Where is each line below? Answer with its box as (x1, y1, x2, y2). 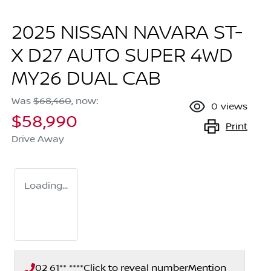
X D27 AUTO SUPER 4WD (11, 45, 233, 68)
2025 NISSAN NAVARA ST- (11, 22, 243, 45)
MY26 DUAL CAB (11, 68, 161, 91)
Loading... (24, 180, 68, 192)
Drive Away (11, 134, 64, 145)
